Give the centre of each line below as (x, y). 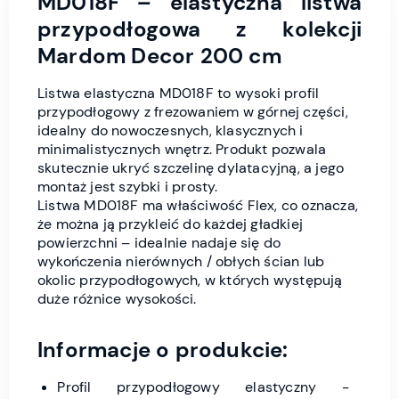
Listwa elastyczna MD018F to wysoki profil (179, 93)
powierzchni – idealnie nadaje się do (159, 242)
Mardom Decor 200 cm (159, 55)
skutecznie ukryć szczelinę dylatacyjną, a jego (191, 167)
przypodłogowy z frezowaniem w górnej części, (193, 111)
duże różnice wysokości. (117, 298)
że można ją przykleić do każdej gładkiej (170, 224)
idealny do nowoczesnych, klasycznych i (171, 130)
